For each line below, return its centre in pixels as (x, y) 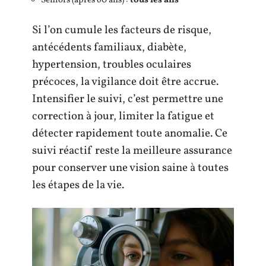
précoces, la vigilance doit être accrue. (125, 82)
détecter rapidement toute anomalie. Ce (130, 134)
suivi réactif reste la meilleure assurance (132, 151)
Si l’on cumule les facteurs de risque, (122, 30)
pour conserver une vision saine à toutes (130, 168)
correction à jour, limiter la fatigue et (123, 116)
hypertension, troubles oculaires (112, 65)
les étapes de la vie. (78, 185)
